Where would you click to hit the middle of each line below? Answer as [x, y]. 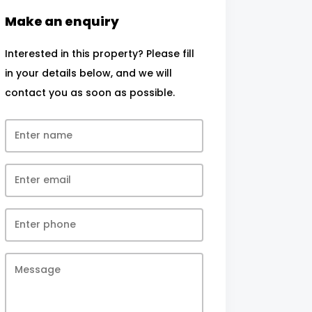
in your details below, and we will [88, 73]
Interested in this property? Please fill [99, 53]
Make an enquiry [62, 21]
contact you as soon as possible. [89, 92]
